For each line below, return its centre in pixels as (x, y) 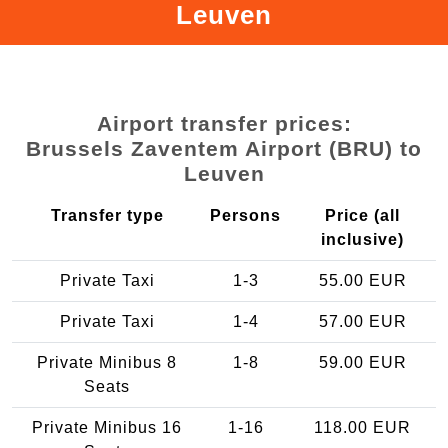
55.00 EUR (362, 280)
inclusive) (362, 239)
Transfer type (107, 215)
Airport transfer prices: (224, 123)
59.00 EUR (362, 362)
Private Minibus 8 (107, 362)
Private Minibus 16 (107, 427)
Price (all (362, 215)
